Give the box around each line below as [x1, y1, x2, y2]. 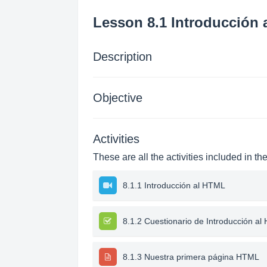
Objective [92, 91, 142, 104]
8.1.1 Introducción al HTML [122, 181, 225, 190]
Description [92, 50, 152, 63]
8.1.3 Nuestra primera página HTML [122, 252, 259, 262]
